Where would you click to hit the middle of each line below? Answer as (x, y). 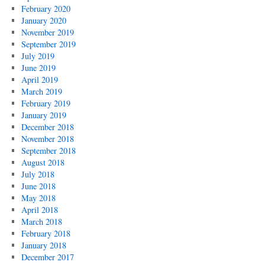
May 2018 (38, 198)
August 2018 (43, 162)
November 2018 (47, 139)
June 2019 (38, 68)
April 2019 (39, 80)
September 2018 (48, 151)
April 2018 (39, 210)
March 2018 (41, 222)
